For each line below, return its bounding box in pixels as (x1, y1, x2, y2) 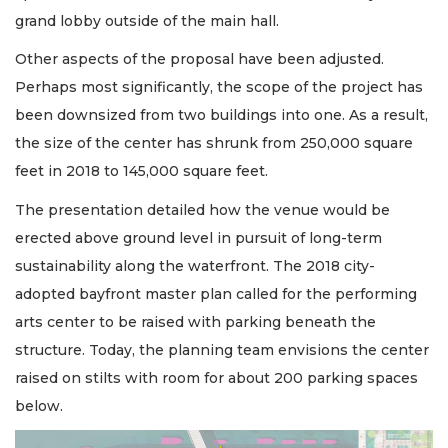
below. (15, 396, 63, 415)
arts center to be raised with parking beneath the (15, 312, 376, 331)
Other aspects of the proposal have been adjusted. (15, 50, 384, 69)
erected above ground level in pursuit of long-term (15, 228, 382, 247)
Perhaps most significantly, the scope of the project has (15, 78, 423, 97)
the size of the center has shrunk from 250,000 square (15, 134, 413, 153)
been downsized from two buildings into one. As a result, (15, 106, 428, 125)
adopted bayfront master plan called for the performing (15, 284, 417, 303)
